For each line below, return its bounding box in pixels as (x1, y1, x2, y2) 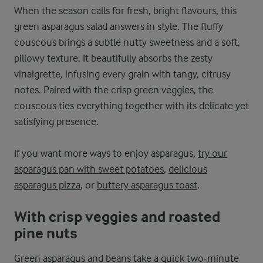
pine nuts (14, 224, 77, 242)
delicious (168, 163, 207, 175)
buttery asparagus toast (97, 178, 197, 191)
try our (198, 147, 227, 159)
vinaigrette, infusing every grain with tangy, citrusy (14, 68, 231, 80)
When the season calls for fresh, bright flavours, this (14, 4, 237, 16)
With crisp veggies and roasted (14, 207, 220, 226)
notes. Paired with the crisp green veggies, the (14, 83, 213, 96)
